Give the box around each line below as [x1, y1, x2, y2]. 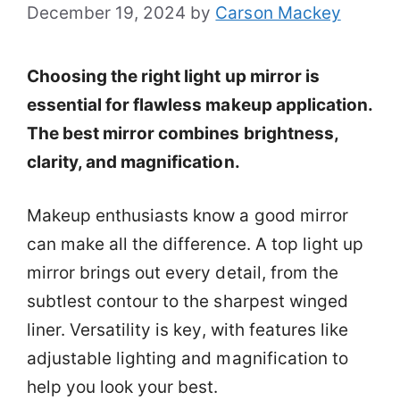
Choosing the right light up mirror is [27, 65, 320, 87]
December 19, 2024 [27, 2, 187, 23]
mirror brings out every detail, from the [27, 262, 338, 283]
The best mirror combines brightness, [27, 122, 338, 144]
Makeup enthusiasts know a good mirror [27, 205, 348, 226]
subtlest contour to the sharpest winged [27, 291, 348, 312]
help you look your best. [27, 377, 219, 397]
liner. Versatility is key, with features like [27, 320, 348, 340]
